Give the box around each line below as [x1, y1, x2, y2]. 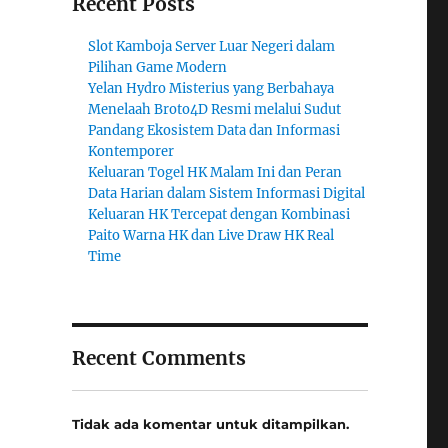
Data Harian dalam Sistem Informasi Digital [88, 185, 366, 202]
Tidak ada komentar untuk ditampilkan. [71, 415, 349, 432]
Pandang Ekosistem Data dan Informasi [88, 122, 341, 139]
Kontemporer [88, 143, 175, 160]
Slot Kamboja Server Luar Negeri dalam [88, 38, 336, 55]
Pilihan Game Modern [88, 59, 228, 76]
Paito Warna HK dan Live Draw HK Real [88, 227, 335, 244]
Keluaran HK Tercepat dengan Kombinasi [88, 206, 351, 223]
